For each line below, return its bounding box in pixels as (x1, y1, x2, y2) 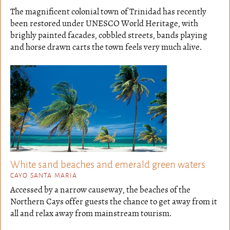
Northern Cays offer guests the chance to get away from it (10, 196, 217, 207)
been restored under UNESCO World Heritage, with (10, 18, 198, 29)
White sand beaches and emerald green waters (10, 156, 205, 171)
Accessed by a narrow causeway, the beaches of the (10, 184, 190, 195)
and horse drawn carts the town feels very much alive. (10, 42, 202, 52)
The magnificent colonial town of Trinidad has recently (10, 6, 206, 17)
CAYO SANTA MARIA (10, 169, 77, 180)
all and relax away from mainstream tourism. (10, 208, 171, 219)
